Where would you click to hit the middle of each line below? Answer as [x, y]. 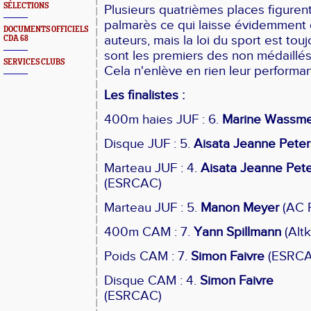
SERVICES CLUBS [34, 62]
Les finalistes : [144, 95]
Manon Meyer [240, 208]
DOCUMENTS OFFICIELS [46, 30]
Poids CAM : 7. [148, 256]
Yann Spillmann [239, 232]
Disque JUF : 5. [149, 144]
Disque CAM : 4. [152, 280]
